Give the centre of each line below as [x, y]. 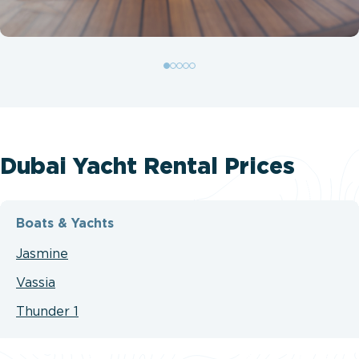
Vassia [36, 283]
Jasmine [42, 254]
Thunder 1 [47, 312]
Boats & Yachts [65, 224]
